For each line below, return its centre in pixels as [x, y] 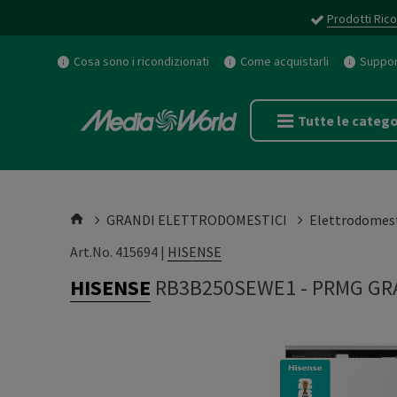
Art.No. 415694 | [119, 252]
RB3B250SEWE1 [226, 288]
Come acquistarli [284, 61]
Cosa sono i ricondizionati [141, 61]
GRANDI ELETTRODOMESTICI [197, 220]
